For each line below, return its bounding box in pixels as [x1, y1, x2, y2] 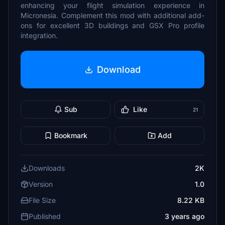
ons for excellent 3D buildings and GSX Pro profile [21, 21, 204, 30]
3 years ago [165, 212, 204, 220]
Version [29, 180, 53, 188]
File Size [29, 196, 56, 204]
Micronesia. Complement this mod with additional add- [21, 11, 204, 20]
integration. [21, 31, 58, 40]
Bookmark [54, 131, 87, 140]
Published [29, 212, 61, 220]
